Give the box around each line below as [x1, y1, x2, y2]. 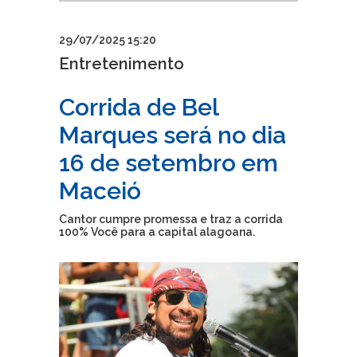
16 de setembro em [59, 148, 278, 177]
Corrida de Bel [59, 92, 218, 121]
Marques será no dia [59, 120, 286, 149]
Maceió [59, 176, 141, 205]
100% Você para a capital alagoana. [59, 225, 255, 238]
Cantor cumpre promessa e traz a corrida [59, 212, 283, 226]
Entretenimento [59, 53, 184, 73]
